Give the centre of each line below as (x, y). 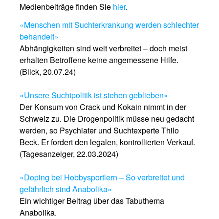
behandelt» (39, 36)
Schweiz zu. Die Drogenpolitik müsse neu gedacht (107, 119)
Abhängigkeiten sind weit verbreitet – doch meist (103, 48)
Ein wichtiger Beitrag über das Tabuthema (92, 201)
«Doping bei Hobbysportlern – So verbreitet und (102, 177)
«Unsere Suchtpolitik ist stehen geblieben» (94, 95)
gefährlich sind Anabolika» (66, 189)
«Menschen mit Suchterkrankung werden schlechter (109, 25)
